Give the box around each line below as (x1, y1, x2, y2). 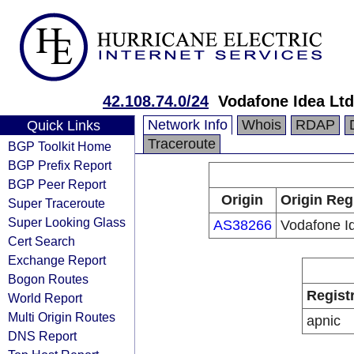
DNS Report (8, 329, 77, 343)
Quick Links (26, 118, 100, 134)
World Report (8, 291, 82, 305)
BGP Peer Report (8, 177, 106, 191)
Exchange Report (8, 253, 106, 267)
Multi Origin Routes (8, 310, 115, 324)
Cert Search (8, 234, 75, 248)
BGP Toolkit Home (8, 139, 111, 153)
